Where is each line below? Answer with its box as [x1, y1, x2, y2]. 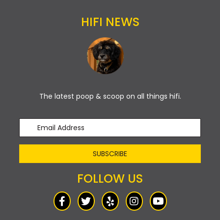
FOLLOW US [77, 170, 143, 187]
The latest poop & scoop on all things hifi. [39, 91, 181, 102]
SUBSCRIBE [93, 149, 127, 159]
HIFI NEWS [81, 14, 139, 30]
